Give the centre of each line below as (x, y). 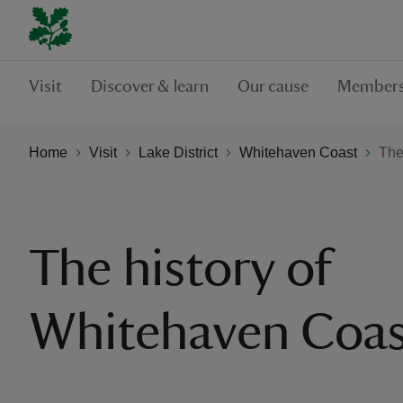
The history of (180, 269)
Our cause (273, 86)
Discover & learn (150, 86)
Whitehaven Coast (298, 152)
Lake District (178, 152)
